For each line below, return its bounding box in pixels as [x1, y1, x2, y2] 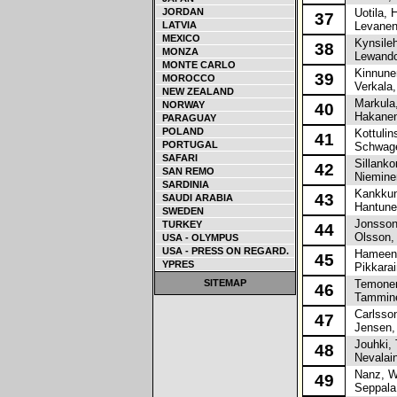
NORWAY [157, 99, 205, 110]
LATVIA [157, 19, 197, 30]
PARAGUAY [157, 113, 216, 123]
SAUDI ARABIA [157, 192, 233, 203]
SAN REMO [157, 166, 214, 176]
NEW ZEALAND [157, 86, 234, 97]
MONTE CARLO [157, 59, 236, 70]
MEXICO [157, 33, 200, 43]
